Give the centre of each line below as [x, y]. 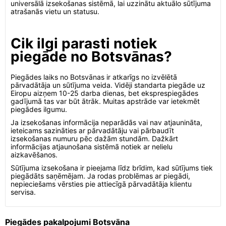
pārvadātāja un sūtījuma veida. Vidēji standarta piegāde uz [108, 85]
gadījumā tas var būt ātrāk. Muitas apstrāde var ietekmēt [105, 101]
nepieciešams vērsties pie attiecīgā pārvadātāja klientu [101, 184]
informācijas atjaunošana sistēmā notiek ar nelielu [92, 147]
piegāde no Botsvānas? [91, 56]
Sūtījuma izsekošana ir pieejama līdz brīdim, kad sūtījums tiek [112, 168]
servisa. [23, 192]
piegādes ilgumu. [39, 109]
